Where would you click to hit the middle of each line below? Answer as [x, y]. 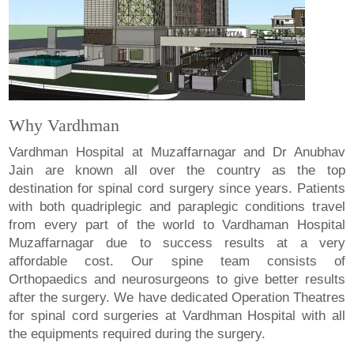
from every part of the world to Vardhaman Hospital [177, 225]
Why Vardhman [64, 126]
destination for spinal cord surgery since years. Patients [177, 189]
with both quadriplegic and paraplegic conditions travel [177, 207]
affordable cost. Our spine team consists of [177, 262]
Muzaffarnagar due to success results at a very [177, 243]
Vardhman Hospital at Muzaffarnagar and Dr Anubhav [177, 153]
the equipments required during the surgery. [137, 334]
